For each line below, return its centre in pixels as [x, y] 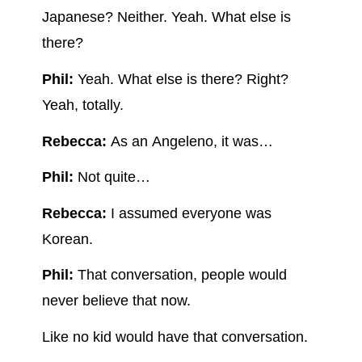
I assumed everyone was [189, 213]
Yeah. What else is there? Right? [181, 80]
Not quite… [112, 177]
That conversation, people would [180, 275]
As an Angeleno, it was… [189, 141]
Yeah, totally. [82, 105]
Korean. [67, 239]
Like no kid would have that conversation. [175, 337]
